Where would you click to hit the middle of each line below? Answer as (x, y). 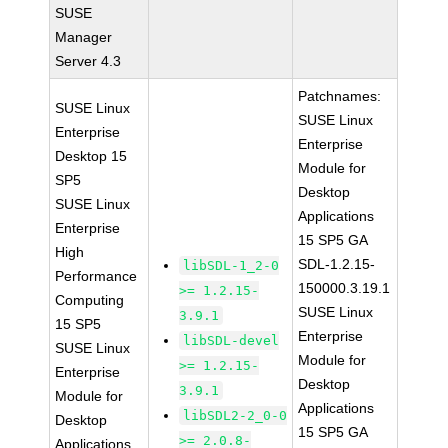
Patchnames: (340, 96)
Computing (90, 300)
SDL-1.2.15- (337, 264)
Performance (96, 276)
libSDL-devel (231, 340)
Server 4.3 (88, 61)
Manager (84, 37)
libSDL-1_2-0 (231, 265)
